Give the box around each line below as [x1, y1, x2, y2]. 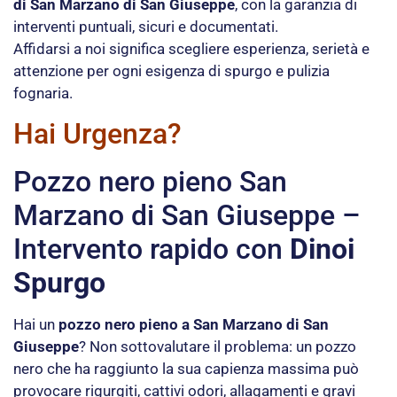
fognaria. [13, 83, 73, 102]
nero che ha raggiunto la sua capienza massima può [13, 360, 359, 378]
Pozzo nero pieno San [13, 165, 287, 199]
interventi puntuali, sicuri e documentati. [13, 17, 278, 35]
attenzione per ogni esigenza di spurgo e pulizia [13, 61, 330, 80]
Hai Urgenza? [13, 117, 189, 152]
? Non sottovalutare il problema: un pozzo [79, 338, 356, 356]
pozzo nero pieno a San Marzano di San [58, 315, 329, 334]
